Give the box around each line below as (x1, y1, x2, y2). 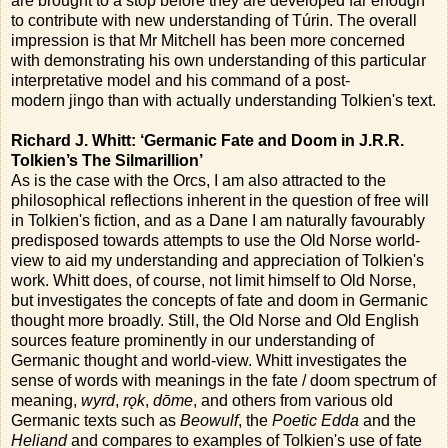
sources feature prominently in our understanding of (11, 331, 374, 349)
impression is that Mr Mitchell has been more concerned (11, 31, 405, 49)
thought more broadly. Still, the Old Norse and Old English (11, 311, 419, 329)
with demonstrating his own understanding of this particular (11, 51, 426, 69)
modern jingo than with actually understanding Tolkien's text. (11, 91, 436, 109)
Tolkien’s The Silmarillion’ (11, 151, 203, 169)
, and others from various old (193, 391, 393, 409)
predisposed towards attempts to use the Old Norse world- (11, 231, 420, 249)
